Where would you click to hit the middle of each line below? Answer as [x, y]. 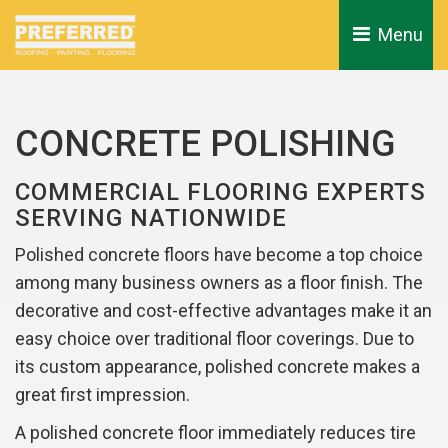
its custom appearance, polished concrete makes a [217, 366]
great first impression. [102, 394]
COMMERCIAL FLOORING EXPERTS [220, 192]
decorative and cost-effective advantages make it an [223, 310]
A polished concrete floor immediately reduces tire [215, 432]
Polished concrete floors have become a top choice [219, 254]
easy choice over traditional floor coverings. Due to [214, 338]
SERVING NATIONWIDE [151, 218]
